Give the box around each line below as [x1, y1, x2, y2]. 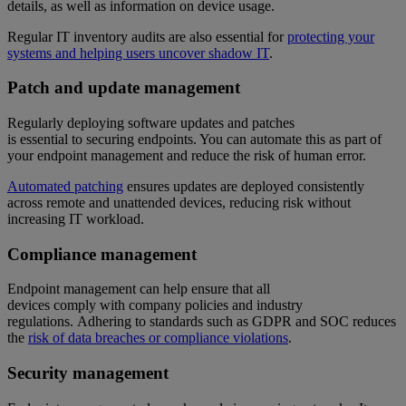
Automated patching [7, 178, 123, 194]
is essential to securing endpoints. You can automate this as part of [7, 130, 382, 147]
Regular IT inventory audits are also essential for [7, 28, 287, 44]
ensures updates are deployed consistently [123, 178, 364, 194]
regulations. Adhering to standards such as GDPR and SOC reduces [7, 314, 396, 330]
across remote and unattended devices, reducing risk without [7, 194, 351, 210]
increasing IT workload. [7, 210, 144, 227]
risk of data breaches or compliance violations [28, 330, 288, 346]
